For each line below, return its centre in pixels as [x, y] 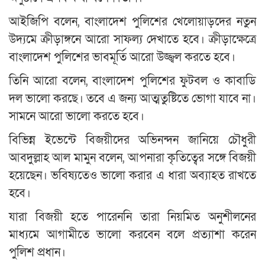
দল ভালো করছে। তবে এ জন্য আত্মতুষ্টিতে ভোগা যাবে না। [132, 98]
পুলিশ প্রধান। [37, 252]
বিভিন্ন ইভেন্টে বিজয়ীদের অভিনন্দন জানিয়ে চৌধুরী [132, 140]
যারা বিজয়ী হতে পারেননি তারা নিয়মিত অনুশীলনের [132, 217]
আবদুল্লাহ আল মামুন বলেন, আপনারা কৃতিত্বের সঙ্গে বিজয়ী [132, 158]
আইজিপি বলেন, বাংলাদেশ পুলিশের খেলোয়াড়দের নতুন [132, 22]
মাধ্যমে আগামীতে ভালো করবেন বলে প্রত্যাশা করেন [132, 235]
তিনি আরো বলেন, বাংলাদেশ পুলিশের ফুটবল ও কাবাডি [132, 81]
